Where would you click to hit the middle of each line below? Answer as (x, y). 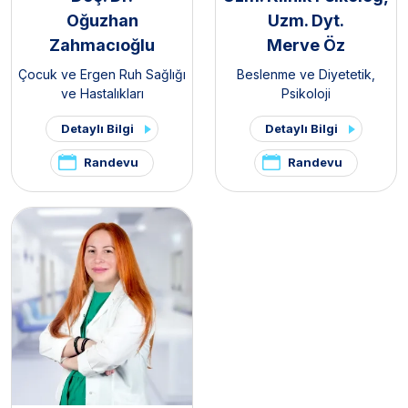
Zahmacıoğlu (102, 46)
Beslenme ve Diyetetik (304, 75)
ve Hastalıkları (102, 94)
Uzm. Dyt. (306, 21)
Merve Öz (306, 46)
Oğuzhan (102, 21)
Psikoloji (306, 94)
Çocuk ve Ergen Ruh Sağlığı (102, 75)
